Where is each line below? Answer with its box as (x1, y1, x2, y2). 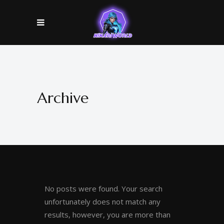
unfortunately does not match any (44, 196, 160, 206)
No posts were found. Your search (44, 183, 162, 193)
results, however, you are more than (44, 209, 170, 219)
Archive (37, 88, 88, 107)
